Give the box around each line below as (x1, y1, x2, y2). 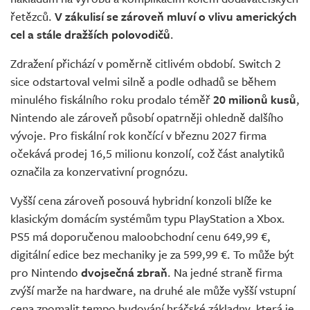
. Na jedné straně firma (167, 263, 282, 281)
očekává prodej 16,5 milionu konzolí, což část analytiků (10, 144, 284, 162)
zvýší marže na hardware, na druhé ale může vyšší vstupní (10, 281, 295, 299)
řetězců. (10, 7, 55, 25)
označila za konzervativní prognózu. (10, 162, 188, 180)
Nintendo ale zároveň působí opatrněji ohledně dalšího (10, 108, 284, 126)
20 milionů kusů (213, 90, 296, 108)
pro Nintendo (10, 263, 81, 281)
